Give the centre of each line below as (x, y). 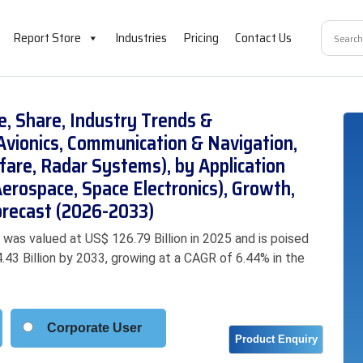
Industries (141, 38)
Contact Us (263, 38)
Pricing (201, 38)
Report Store (47, 38)
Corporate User (94, 328)
